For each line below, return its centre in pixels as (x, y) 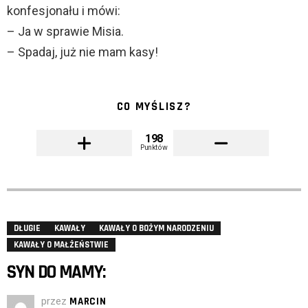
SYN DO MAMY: (56, 273)
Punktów (154, 147)
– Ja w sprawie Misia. (65, 32)
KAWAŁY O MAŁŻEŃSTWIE (61, 245)
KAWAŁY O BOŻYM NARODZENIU (156, 229)
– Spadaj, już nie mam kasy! (82, 52)
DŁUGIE (27, 229)
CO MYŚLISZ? (154, 107)
